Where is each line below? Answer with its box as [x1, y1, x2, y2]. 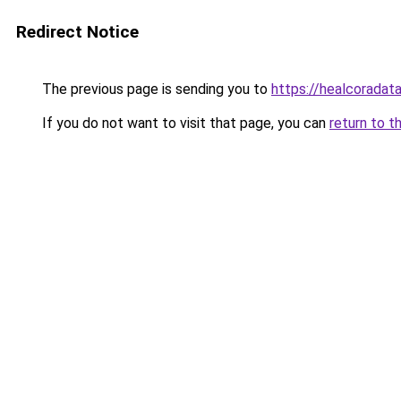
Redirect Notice [16, 21, 139, 42]
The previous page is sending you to [38, 81, 271, 98]
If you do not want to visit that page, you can [38, 115, 329, 132]
